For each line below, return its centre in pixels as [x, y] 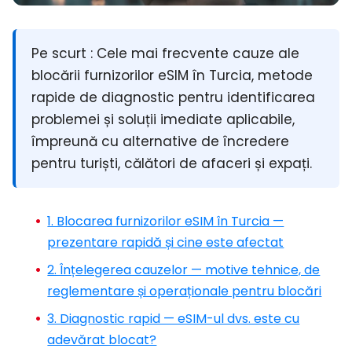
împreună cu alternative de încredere [161, 141]
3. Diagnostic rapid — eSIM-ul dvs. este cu [174, 319]
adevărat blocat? [102, 340]
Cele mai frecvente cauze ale [196, 53]
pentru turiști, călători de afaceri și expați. [172, 163]
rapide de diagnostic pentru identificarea [174, 97]
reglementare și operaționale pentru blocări [185, 291]
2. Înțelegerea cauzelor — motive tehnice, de [184, 270]
